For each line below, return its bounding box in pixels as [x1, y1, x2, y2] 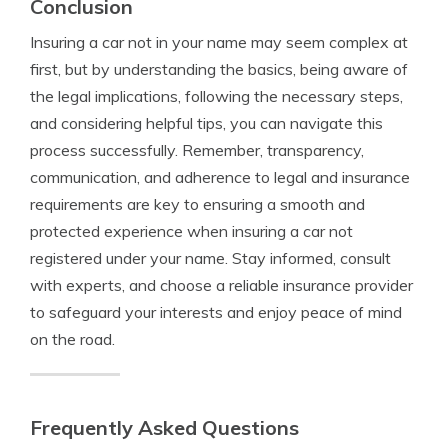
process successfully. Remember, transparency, [30, 140, 364, 160]
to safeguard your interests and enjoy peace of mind [30, 302, 402, 322]
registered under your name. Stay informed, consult [30, 248, 391, 268]
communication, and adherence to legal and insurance [30, 167, 410, 187]
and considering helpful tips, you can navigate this [30, 113, 383, 133]
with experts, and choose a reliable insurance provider [30, 275, 413, 295]
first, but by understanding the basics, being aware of [30, 59, 408, 79]
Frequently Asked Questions [30, 415, 299, 440]
